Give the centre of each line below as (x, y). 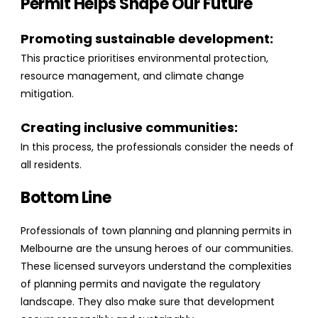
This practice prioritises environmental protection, (144, 59)
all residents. (51, 165)
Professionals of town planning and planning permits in (156, 231)
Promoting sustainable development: (147, 39)
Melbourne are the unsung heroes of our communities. (157, 249)
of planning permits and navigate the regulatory (141, 284)
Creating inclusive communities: (129, 128)
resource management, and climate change (132, 76)
